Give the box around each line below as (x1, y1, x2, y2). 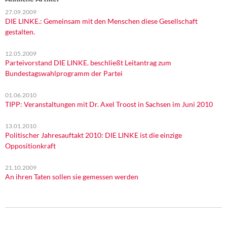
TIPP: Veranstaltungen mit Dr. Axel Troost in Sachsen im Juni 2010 (5, 100, 213, 108)
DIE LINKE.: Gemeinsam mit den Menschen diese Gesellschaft (5, 17, 198, 25)
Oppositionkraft (5, 141, 56, 150)
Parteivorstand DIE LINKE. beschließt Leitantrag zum (5, 58, 171, 67)
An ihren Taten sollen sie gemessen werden (5, 172, 138, 181)
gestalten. (5, 27, 35, 36)
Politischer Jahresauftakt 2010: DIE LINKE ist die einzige (5, 131, 182, 139)
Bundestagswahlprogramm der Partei (5, 69, 123, 78)
